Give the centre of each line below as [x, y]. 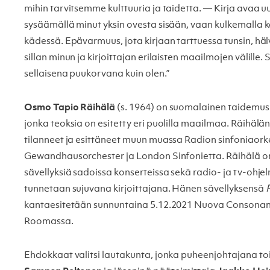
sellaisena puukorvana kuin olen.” [97, 74]
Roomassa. [49, 221]
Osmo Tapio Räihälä [70, 108]
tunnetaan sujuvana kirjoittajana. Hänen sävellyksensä [145, 189]
